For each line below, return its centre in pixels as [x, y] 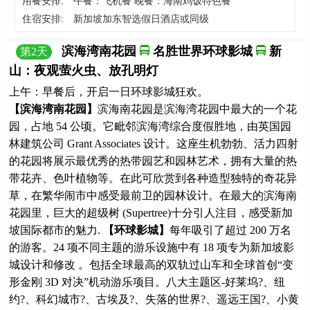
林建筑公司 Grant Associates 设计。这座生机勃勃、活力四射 [154, 143]
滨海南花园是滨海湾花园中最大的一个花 [197, 109]
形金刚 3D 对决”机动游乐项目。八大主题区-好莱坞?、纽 [147, 282]
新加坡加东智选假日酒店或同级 [142, 19]
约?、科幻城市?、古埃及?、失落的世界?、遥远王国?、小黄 [154, 299]
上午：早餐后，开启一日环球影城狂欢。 [109, 91]
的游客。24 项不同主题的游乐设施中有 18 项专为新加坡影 [152, 247]
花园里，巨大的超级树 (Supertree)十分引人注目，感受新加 [151, 212]
